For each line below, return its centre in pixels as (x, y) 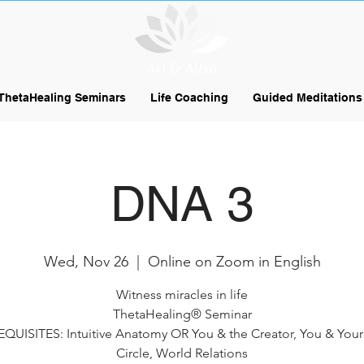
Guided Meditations (307, 97)
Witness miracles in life (182, 295)
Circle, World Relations (182, 353)
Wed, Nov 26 (86, 262)
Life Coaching (189, 97)
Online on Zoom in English (234, 262)
